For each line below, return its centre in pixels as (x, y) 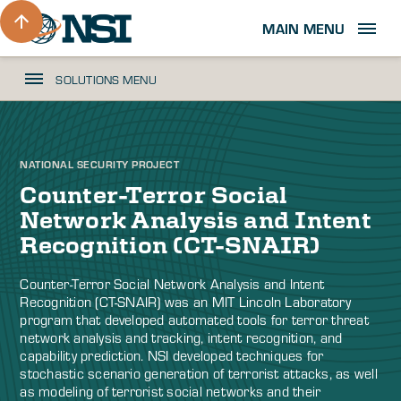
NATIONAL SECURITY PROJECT (100, 164)
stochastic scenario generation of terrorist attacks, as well (199, 373)
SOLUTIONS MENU (106, 79)
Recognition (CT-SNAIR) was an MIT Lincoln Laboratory (185, 302)
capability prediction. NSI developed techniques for (172, 355)
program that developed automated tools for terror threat (194, 320)
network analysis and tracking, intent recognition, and (181, 337)
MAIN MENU (304, 28)
